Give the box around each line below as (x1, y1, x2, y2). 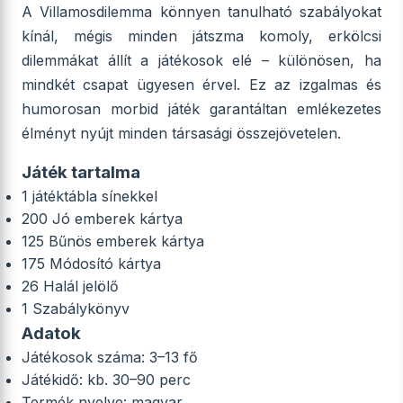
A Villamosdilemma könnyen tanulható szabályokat (22, 3, 381, 21)
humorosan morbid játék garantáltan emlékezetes (22, 100, 381, 118)
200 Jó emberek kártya (22, 210, 183, 228)
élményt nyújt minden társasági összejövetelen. (22, 124, 341, 142)
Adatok (22, 323, 81, 344)
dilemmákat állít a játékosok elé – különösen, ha (22, 51, 381, 69)
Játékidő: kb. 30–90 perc (22, 371, 191, 389)
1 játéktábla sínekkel (22, 187, 157, 205)
